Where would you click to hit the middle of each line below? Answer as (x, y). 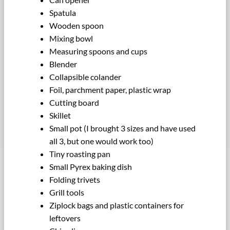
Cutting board (74, 102)
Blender (63, 64)
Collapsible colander (85, 76)
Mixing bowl (71, 38)
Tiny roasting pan (80, 154)
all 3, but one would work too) (101, 141)
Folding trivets (75, 179)
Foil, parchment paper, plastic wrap (110, 89)
